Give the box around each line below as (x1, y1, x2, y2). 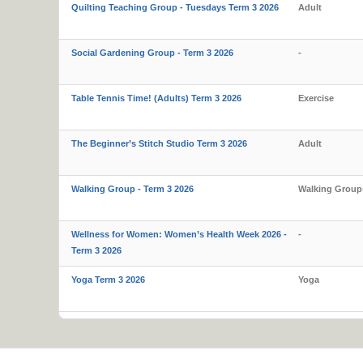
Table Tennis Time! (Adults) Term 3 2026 (71, 93, 241, 103)
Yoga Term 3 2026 (71, 275, 145, 284)
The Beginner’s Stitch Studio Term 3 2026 (71, 139, 247, 148)
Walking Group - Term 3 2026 (71, 184, 194, 194)
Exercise (298, 93, 334, 103)
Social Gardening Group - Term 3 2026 (71, 48, 233, 58)
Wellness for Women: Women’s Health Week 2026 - (71, 229, 287, 239)
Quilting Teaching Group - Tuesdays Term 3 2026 (71, 2, 279, 12)
